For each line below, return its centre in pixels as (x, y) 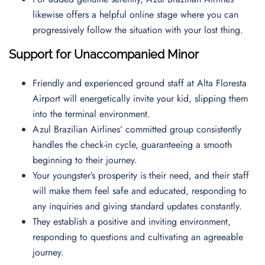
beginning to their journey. (88, 160)
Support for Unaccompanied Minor (104, 54)
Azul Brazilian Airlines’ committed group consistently (137, 129)
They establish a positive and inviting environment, (132, 222)
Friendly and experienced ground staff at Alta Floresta (140, 83)
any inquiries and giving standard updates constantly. (140, 206)
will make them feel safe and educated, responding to (140, 191)
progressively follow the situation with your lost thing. (141, 30)
